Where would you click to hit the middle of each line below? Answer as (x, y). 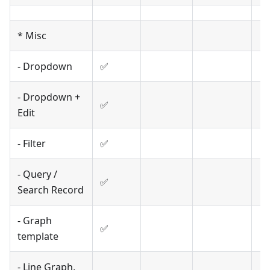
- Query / (37, 174)
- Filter (32, 144)
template (38, 237)
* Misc (32, 36)
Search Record (51, 190)
